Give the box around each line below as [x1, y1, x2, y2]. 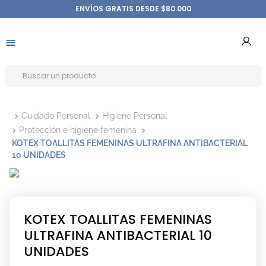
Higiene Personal [102, 111, 167, 121]
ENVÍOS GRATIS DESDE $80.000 [75, 4, 191, 14]
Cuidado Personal [21, 111, 90, 121]
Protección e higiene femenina [19, 125, 137, 135]
